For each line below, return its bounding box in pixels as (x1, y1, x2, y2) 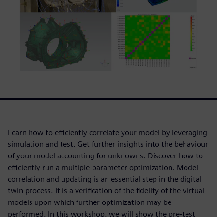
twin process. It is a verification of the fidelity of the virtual (8, 186, 204, 196)
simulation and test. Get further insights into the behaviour (8, 139, 208, 149)
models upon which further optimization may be (8, 198, 171, 207)
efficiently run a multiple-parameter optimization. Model (8, 163, 198, 172)
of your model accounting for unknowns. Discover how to (8, 151, 203, 161)
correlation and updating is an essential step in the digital (8, 174, 201, 184)
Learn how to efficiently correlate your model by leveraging (8, 128, 207, 138)
